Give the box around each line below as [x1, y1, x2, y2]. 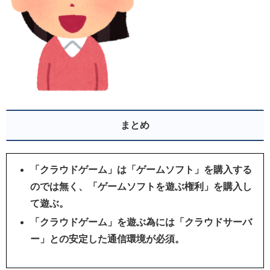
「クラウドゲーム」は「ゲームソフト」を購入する [30, 164, 253, 175]
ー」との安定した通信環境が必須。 [30, 234, 185, 245]
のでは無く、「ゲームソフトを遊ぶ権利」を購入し [30, 181, 253, 192]
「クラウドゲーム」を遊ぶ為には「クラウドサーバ [30, 217, 253, 228]
